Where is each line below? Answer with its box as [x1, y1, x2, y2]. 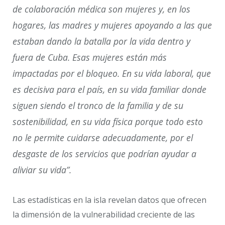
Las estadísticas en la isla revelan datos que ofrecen [13, 194, 206, 205]
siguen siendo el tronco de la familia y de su [13, 99, 183, 111]
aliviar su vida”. [13, 163, 71, 176]
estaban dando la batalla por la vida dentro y [13, 35, 190, 47]
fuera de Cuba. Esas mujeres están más [13, 51, 167, 63]
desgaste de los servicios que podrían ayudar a [13, 147, 196, 160]
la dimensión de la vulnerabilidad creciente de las [13, 208, 195, 220]
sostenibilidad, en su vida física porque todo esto [13, 115, 203, 128]
